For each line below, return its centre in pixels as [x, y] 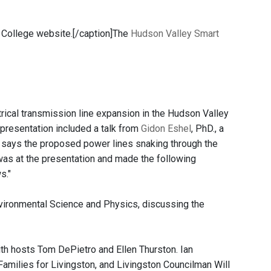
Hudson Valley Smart [175, 34]
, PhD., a [207, 129]
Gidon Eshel [166, 129]
